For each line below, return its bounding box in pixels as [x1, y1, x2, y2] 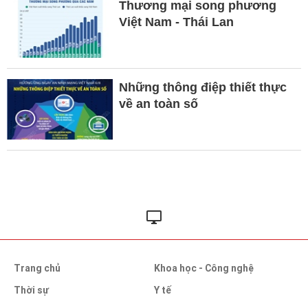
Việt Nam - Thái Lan [118, 14, 234, 29]
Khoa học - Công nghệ [154, 262, 254, 274]
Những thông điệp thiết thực [118, 80, 287, 94]
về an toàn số [118, 96, 198, 111]
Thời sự [14, 284, 49, 296]
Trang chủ [14, 262, 60, 274]
